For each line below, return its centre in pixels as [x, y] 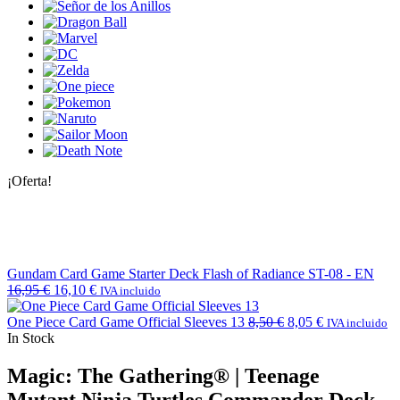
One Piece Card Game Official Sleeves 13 [126, 321]
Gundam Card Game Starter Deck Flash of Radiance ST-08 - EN [191, 273]
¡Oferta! [29, 180]
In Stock [31, 337]
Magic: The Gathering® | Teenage [163, 375]
